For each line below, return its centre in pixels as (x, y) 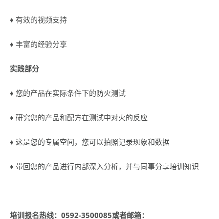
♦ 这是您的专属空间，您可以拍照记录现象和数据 (90, 142)
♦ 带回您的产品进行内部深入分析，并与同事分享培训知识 (104, 166)
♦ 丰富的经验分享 (38, 44)
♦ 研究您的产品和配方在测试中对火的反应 (79, 117)
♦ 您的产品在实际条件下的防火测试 (68, 93)
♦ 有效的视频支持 (38, 20)
